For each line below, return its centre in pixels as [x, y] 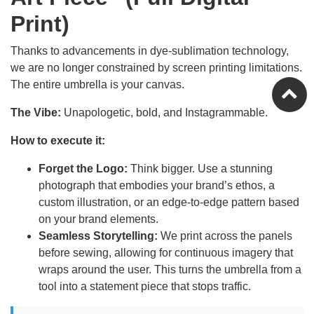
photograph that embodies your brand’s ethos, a [157, 186]
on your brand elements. [98, 219]
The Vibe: [36, 113]
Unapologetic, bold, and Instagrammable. [164, 113]
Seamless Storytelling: [98, 236]
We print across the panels [225, 236]
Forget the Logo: [83, 169]
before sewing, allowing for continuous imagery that [166, 253]
